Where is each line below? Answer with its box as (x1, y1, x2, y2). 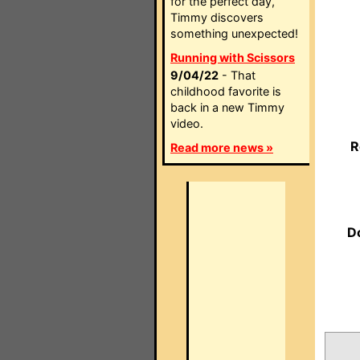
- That (219, 68, 256, 82)
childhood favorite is (170, 84, 281, 98)
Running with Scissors (170, 51, 295, 64)
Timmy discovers (170, 10, 264, 24)
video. (170, 117, 203, 130)
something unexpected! (170, 27, 298, 40)
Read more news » (170, 141, 273, 154)
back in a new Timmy (170, 100, 284, 114)
